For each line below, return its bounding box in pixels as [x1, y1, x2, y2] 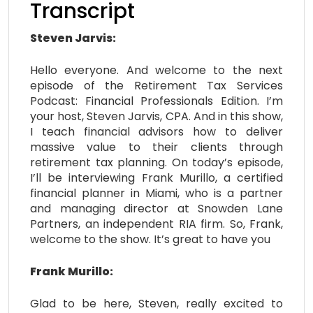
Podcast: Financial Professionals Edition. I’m [30, 92, 283, 109]
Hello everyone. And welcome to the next [30, 61, 283, 78]
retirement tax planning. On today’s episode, [30, 154, 283, 170]
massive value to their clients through [30, 138, 283, 155]
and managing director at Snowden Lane [30, 200, 283, 217]
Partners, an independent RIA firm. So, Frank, [30, 215, 283, 232]
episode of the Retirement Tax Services [30, 77, 283, 94]
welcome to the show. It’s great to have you [30, 231, 270, 247]
